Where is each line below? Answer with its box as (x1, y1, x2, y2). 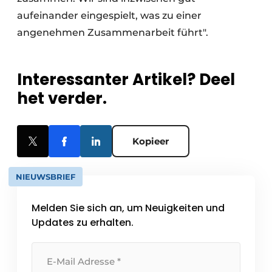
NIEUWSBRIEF (16, 171, 75, 182)
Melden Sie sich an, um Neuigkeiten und (32, 200, 225, 215)
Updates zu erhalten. (32, 215, 134, 229)
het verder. (17, 87, 107, 109)
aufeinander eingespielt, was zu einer (17, 9, 202, 21)
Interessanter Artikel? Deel (17, 68, 235, 90)
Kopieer (132, 135, 169, 147)
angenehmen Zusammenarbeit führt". (17, 26, 211, 38)
